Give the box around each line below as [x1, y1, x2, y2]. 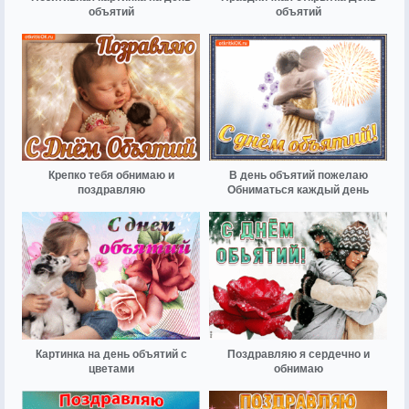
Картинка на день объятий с [35, 347, 187, 361]
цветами [88, 362, 134, 375]
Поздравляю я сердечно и [226, 347, 370, 361]
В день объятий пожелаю [228, 169, 368, 183]
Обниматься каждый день [227, 184, 369, 197]
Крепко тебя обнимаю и [47, 169, 174, 183]
